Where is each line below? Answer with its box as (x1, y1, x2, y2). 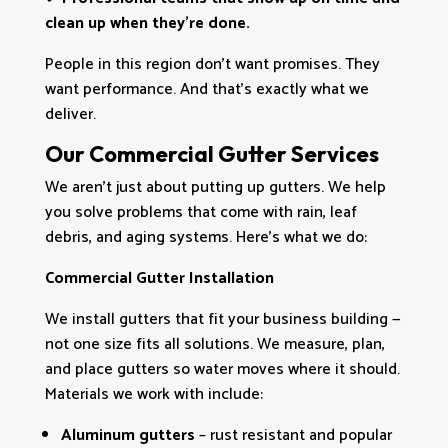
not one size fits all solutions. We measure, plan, (44, 330, 385, 358)
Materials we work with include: (44, 380, 263, 408)
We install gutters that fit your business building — (44, 305, 401, 333)
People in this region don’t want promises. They (44, 50, 380, 78)
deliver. (44, 100, 96, 128)
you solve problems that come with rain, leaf (44, 198, 357, 226)
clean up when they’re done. (44, 9, 250, 37)
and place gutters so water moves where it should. (44, 355, 400, 383)
